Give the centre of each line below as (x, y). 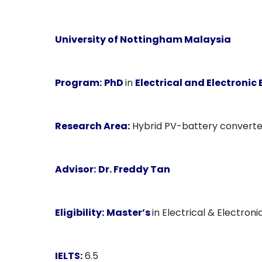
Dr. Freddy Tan (135, 169)
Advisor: (76, 169)
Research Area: (93, 126)
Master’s (130, 213)
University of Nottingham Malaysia (143, 39)
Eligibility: (80, 213)
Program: (79, 83)
